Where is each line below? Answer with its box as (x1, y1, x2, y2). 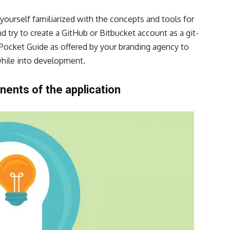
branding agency (119, 42, 179, 52)
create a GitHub (30, 28, 88, 39)
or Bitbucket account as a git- (88, 28, 199, 39)
